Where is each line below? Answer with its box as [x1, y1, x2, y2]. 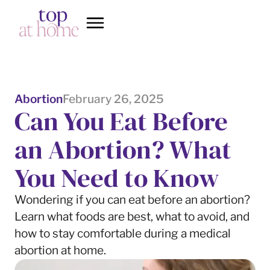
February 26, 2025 [62, 92, 164, 106]
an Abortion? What [14, 131, 231, 167]
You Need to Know [14, 159, 219, 195]
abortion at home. [14, 243, 106, 257]
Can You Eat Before [14, 102, 228, 139]
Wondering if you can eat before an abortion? [14, 192, 250, 207]
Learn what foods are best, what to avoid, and [14, 209, 250, 224]
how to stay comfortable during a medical [14, 226, 231, 240]
